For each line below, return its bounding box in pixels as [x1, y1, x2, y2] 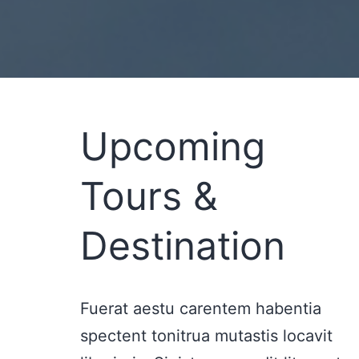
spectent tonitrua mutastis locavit [80, 326, 333, 346]
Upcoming [80, 123, 265, 171]
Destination [80, 222, 285, 270]
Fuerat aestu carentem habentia [80, 299, 321, 319]
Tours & [80, 172, 218, 220]
